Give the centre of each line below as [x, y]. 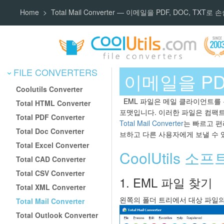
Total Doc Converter [50, 131]
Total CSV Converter [50, 173]
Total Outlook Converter [57, 215]
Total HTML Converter [53, 103]
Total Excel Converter [53, 145]
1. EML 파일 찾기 [166, 182]
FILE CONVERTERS [54, 72]
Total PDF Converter [50, 117]
